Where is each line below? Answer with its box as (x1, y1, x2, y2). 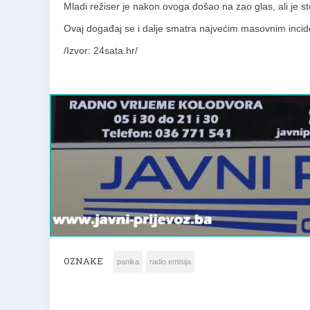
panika (117, 257, 139, 266)
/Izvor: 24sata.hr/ (64, 45, 138, 57)
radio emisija (149, 257, 191, 266)
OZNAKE (64, 255, 103, 268)
